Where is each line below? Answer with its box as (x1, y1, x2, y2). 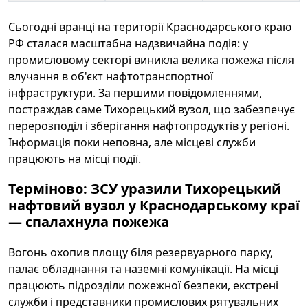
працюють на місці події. (8, 151, 141, 166)
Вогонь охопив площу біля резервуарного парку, (8, 245, 273, 260)
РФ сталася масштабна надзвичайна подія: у (8, 36, 248, 51)
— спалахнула (8, 212, 112, 231)
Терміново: (8, 179, 91, 198)
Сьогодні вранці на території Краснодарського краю (8, 19, 291, 34)
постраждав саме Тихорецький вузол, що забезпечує (8, 102, 295, 117)
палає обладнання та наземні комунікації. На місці (8, 261, 278, 276)
